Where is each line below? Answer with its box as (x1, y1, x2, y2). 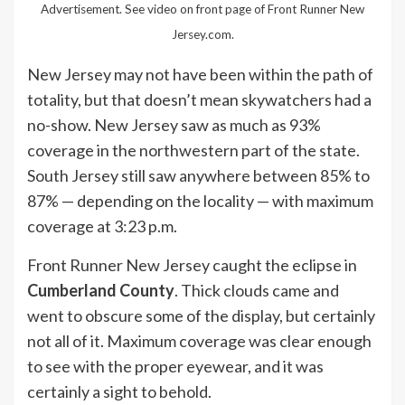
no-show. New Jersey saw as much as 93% (27, 115, 321, 136)
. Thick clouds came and (174, 280, 339, 301)
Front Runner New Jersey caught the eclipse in (27, 255, 357, 276)
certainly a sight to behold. (27, 381, 214, 402)
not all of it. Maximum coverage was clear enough (27, 331, 372, 352)
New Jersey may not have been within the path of (27, 64, 373, 85)
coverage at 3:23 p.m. (27, 216, 177, 237)
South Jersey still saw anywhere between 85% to (27, 165, 370, 186)
